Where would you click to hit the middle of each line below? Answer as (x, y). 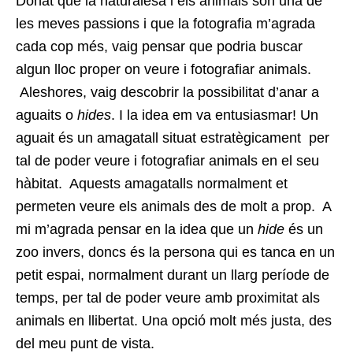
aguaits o (46, 115)
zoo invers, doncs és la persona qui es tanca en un (175, 252)
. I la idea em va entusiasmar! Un (215, 115)
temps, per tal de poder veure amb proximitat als (168, 297)
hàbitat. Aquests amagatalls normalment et (152, 183)
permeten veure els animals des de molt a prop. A (173, 206)
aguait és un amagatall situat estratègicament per (173, 137)
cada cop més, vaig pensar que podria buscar (159, 46)
